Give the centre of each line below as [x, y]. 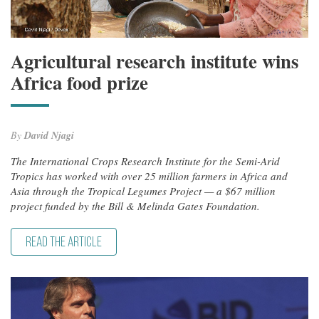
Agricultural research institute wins [155, 61]
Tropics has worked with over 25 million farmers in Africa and [149, 176]
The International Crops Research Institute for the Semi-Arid [145, 161]
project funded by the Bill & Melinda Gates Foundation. [135, 205]
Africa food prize [79, 82]
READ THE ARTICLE [64, 243]
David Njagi [49, 135]
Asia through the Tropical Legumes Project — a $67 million [143, 190]
